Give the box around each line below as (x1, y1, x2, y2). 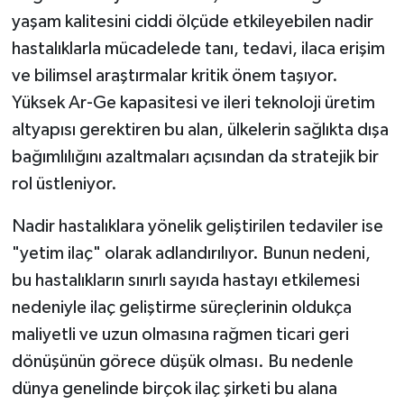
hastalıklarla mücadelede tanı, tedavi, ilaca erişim (11, 39, 385, 58)
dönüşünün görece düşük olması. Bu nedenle (11, 352, 353, 371)
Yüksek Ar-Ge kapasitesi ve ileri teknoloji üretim (11, 93, 375, 112)
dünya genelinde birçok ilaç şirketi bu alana (11, 379, 337, 398)
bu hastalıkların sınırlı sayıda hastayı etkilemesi (11, 271, 360, 289)
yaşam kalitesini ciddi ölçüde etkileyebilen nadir (11, 12, 373, 31)
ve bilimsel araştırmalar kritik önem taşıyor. (11, 66, 338, 85)
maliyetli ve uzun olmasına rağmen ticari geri (11, 325, 349, 344)
